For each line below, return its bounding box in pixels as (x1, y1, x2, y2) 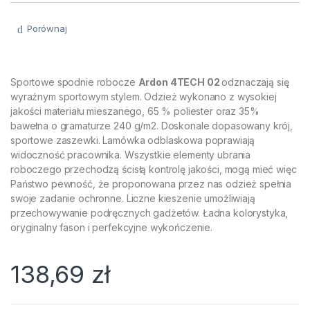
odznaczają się (221, 75, 289, 88)
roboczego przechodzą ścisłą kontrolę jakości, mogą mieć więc (10, 163, 297, 175)
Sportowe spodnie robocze (10, 75, 138, 88)
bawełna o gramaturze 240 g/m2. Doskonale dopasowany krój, (10, 119, 293, 131)
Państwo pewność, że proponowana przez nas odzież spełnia (10, 177, 292, 190)
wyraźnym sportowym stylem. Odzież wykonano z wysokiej (10, 90, 277, 102)
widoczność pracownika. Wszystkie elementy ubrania (10, 148, 251, 161)
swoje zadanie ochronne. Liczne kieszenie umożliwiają (10, 192, 255, 204)
